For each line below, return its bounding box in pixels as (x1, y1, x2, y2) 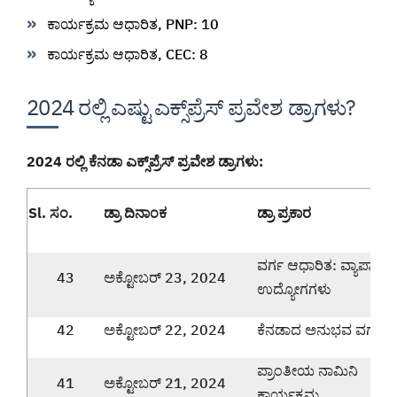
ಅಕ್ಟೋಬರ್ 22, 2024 (104, 320, 226, 339)
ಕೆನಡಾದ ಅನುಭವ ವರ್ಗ (257, 320, 382, 339)
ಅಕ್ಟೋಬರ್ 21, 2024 (104, 373, 226, 392)
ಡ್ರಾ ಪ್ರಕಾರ (257, 203, 311, 222)
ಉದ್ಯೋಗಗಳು (257, 279, 331, 298)
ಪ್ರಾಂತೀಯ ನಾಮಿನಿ (257, 361, 358, 379)
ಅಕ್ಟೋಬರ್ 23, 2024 (104, 268, 226, 286)
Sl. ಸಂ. (28, 203, 73, 222)
